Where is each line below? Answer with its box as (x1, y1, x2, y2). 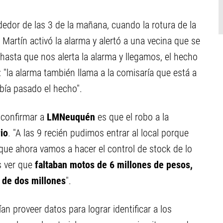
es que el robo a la (95, 111, 169, 123)
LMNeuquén (47, 111, 95, 123)
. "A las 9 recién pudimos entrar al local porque (8, 127, 189, 139)
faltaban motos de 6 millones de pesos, (35, 159, 193, 171)
